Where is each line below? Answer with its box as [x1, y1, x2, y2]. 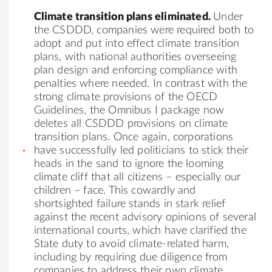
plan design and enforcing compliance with [33, 64, 237, 76]
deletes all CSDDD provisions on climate [33, 118, 228, 129]
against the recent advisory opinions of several [33, 211, 256, 223]
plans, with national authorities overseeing [33, 51, 237, 63]
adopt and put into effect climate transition [33, 38, 240, 49]
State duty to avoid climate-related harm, [33, 238, 229, 250]
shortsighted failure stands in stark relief [33, 198, 226, 209]
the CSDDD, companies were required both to [33, 24, 254, 36]
